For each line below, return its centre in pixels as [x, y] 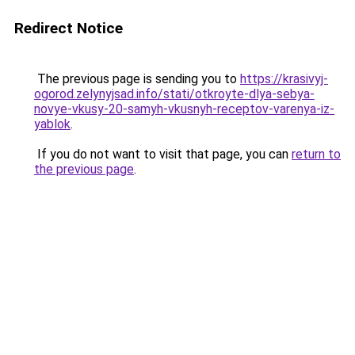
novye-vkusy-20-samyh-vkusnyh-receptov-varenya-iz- [184, 109]
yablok [52, 124]
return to [316, 154]
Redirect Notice [69, 28]
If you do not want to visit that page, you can [163, 154]
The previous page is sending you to [137, 79]
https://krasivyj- [284, 79]
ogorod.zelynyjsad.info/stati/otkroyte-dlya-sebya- [174, 94]
